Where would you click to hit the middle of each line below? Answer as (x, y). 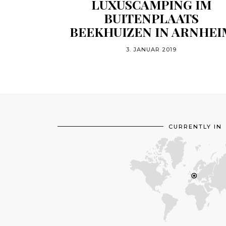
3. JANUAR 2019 (151, 50)
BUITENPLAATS (151, 18)
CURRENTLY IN (195, 127)
